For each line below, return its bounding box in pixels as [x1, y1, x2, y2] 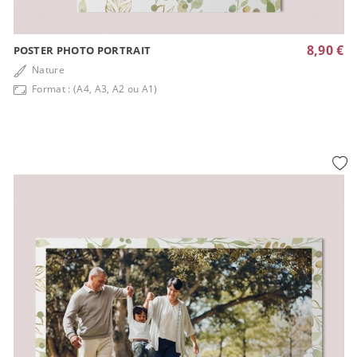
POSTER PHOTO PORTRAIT [13, 43, 151, 58]
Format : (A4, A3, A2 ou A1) [29, 82, 158, 96]
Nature [29, 63, 65, 77]
